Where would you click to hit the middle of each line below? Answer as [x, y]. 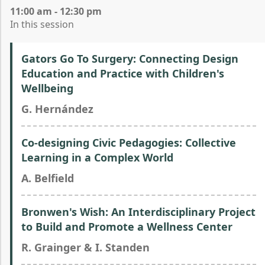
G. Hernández [57, 109]
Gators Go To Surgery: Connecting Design [130, 59]
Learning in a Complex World [97, 157]
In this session [42, 24]
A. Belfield [48, 178]
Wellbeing [47, 88]
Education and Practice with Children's [123, 73]
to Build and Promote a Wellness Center [127, 227]
